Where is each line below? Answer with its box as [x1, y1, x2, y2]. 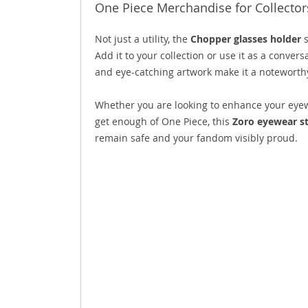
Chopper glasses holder [190, 32, 301, 45]
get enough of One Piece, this [95, 114, 232, 128]
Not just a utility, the [95, 32, 190, 45]
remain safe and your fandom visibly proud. [95, 131, 298, 144]
